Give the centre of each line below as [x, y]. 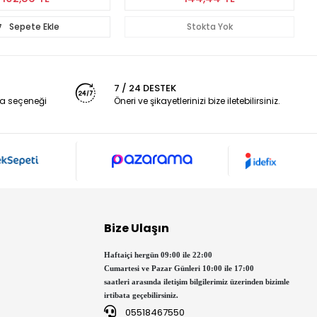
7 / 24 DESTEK [145, 88]
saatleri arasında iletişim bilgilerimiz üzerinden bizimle [197, 282]
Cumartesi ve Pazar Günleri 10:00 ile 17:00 [179, 269]
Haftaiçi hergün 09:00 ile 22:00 [158, 255]
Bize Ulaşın [137, 229]
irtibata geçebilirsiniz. [142, 295]
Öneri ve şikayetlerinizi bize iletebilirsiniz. [197, 101]
